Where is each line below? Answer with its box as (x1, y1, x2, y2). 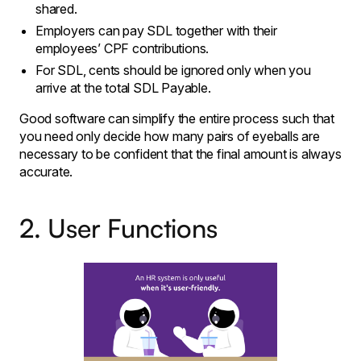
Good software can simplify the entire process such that (19, 110, 334, 127)
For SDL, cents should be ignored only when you (35, 62, 311, 78)
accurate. (19, 164, 73, 180)
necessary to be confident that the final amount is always (19, 146, 342, 162)
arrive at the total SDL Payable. (35, 80, 211, 96)
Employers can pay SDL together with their (35, 23, 277, 39)
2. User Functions (19, 212, 218, 244)
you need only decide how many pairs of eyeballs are (19, 128, 320, 144)
